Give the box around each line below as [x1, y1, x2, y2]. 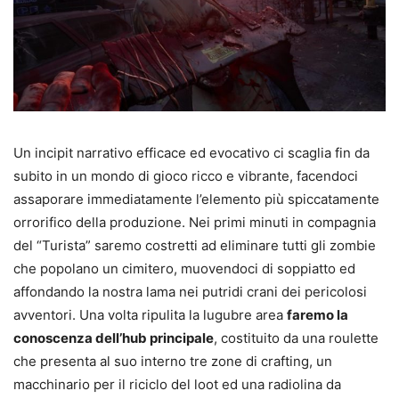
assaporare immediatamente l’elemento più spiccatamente [13, 190, 379, 208]
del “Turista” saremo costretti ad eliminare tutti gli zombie [13, 236, 376, 254]
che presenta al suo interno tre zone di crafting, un [13, 352, 332, 370]
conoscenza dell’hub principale [13, 329, 214, 346]
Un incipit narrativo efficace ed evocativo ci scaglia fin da [13, 143, 370, 161]
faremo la [287, 305, 348, 323]
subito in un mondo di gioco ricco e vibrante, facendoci [13, 167, 358, 184]
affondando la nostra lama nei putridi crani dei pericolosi [13, 282, 367, 300]
